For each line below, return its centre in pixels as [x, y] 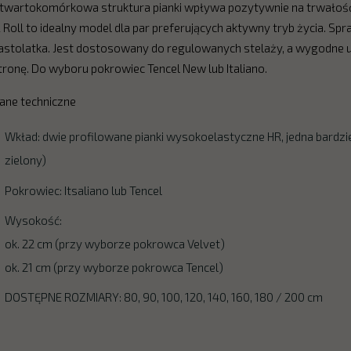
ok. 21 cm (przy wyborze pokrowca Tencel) [114, 267]
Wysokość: [34, 220]
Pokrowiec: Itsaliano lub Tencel [84, 190]
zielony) [26, 160]
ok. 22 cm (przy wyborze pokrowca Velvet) [115, 243]
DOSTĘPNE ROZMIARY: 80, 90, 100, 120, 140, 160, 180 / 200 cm [164, 297]
